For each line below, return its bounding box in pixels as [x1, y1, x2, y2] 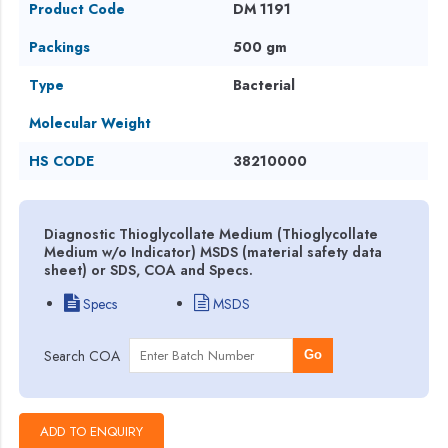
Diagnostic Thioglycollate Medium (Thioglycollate [44, 223, 379, 244]
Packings [29, 36, 91, 57]
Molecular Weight [29, 112, 152, 133]
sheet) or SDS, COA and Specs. [44, 259, 254, 280]
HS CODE [29, 150, 95, 171]
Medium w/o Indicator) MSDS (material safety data [44, 241, 383, 262]
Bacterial [233, 74, 296, 95]
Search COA [44, 345, 121, 366]
